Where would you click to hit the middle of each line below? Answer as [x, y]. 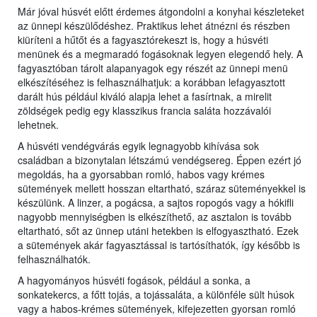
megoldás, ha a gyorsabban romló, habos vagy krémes [141, 174]
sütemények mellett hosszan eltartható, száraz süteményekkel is [162, 189]
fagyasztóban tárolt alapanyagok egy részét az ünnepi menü [153, 68]
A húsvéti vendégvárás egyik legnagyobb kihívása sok [138, 146]
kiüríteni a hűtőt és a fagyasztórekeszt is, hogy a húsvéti [143, 40]
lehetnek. [38, 125]
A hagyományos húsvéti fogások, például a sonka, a [134, 281]
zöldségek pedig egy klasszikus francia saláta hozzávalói [144, 111]
